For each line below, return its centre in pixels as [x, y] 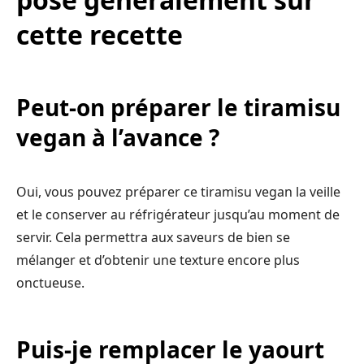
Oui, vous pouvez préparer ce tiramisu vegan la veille [178, 191]
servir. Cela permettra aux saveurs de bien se [153, 237]
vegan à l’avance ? [118, 137]
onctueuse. [50, 282]
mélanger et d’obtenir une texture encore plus [158, 260]
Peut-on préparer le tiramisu [178, 107]
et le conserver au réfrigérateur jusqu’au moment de [178, 214]
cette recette [100, 34]
